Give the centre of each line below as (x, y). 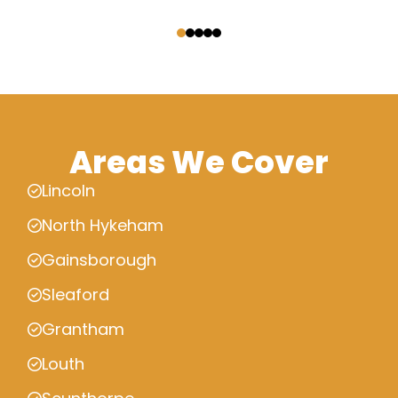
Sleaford (76, 295)
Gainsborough (99, 260)
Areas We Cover (199, 162)
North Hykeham (103, 225)
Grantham (83, 329)
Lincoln (68, 191)
